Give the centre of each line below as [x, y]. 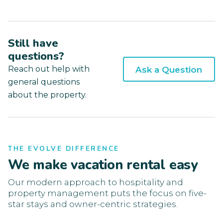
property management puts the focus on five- [107, 193]
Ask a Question [169, 70]
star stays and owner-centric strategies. [93, 204]
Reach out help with [49, 69]
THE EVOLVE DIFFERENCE [64, 148]
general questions [44, 82]
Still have [33, 43]
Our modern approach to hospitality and [96, 182]
